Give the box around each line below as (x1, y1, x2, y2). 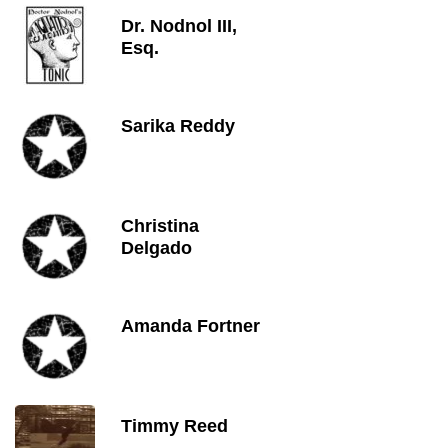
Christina (121, 216, 199, 236)
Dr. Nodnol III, (121, 16, 237, 36)
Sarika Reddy (121, 116, 235, 136)
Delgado (121, 238, 192, 258)
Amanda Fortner (121, 316, 260, 336)
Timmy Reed (121, 416, 228, 436)
